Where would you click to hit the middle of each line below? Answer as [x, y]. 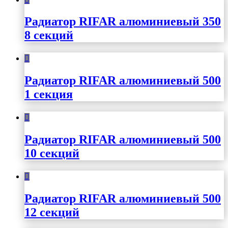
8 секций [49, 35]
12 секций [52, 212]
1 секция [49, 94]
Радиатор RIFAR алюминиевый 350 [123, 22]
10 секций [52, 153]
